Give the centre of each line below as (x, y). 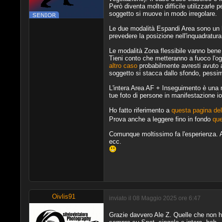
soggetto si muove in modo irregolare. (163, 13)
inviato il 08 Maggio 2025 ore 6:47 (155, 198)
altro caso (123, 65)
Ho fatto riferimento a (140, 110)
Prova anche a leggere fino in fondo (161, 119)
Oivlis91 (64, 196)
